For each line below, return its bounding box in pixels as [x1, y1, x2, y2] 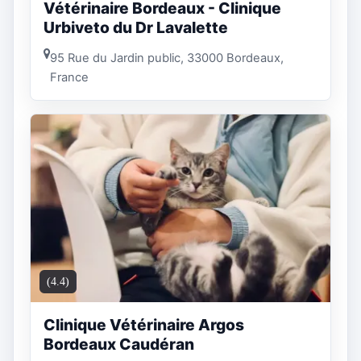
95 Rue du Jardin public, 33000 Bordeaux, [50, 50, 284, 65]
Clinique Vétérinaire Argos [44, 314, 244, 334]
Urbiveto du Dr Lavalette [44, 18, 228, 38]
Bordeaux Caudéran [44, 334, 194, 354]
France [50, 69, 89, 85]
